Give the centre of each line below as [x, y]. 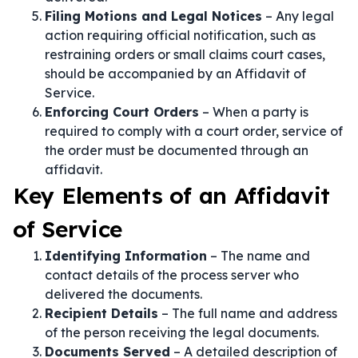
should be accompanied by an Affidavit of [175, 74]
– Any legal [298, 16]
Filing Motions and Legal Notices [153, 16]
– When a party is [254, 112]
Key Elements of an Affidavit [172, 195]
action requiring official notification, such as [180, 35]
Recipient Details [101, 313]
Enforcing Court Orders [122, 112]
